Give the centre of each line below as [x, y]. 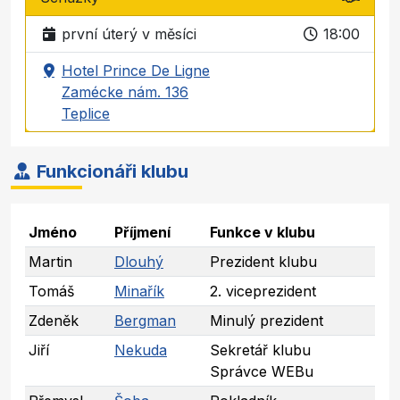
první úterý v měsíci [129, 33]
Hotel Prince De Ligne [136, 70]
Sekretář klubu [260, 350]
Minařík [139, 291]
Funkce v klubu [262, 232]
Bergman [145, 320]
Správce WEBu [262, 371]
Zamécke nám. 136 [125, 92]
